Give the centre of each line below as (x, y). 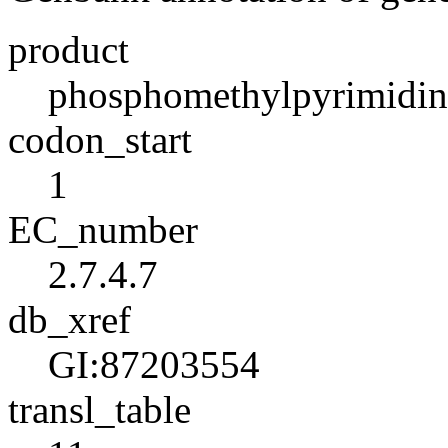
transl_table (99, 409)
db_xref (69, 319)
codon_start (100, 139)
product (68, 49)
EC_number (103, 229)
